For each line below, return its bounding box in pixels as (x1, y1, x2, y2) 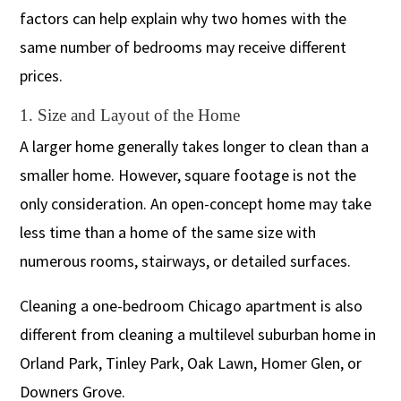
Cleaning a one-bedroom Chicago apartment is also (20, 294, 363, 316)
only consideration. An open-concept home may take (20, 192, 372, 214)
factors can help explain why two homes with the (20, 7, 347, 29)
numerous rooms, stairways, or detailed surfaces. (20, 250, 352, 271)
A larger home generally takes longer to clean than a (20, 135, 370, 157)
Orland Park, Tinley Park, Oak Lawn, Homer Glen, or (20, 352, 363, 373)
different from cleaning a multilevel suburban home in (20, 323, 377, 345)
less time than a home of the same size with (20, 221, 317, 243)
